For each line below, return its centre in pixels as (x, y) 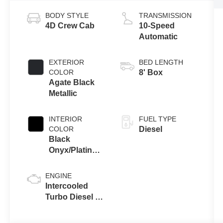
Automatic (158, 37)
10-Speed (157, 26)
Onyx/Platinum (77, 150)
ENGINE (59, 176)
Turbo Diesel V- (74, 197)
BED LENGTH (161, 62)
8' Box (151, 73)
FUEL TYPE (157, 119)
